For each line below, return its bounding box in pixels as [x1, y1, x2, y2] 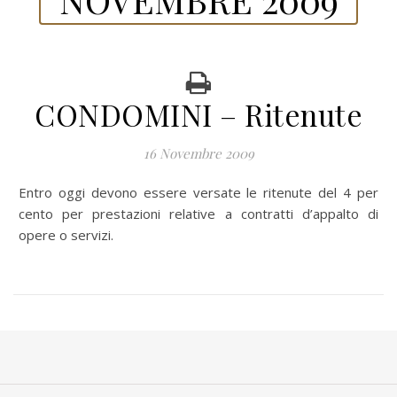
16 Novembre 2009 [143, 144, 254, 162]
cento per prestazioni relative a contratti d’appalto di [19, 205, 378, 222]
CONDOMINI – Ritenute [35, 95, 362, 134]
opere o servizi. [19, 226, 113, 244]
